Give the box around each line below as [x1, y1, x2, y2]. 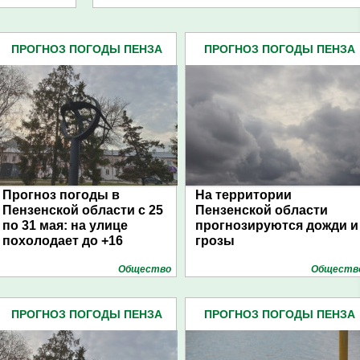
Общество [118, 264, 171, 275]
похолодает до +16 [2, 234, 123, 247]
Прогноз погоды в [2, 188, 120, 202]
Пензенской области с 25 [2, 203, 163, 217]
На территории [195, 188, 292, 202]
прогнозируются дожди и [195, 219, 358, 232]
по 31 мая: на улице [2, 219, 128, 232]
